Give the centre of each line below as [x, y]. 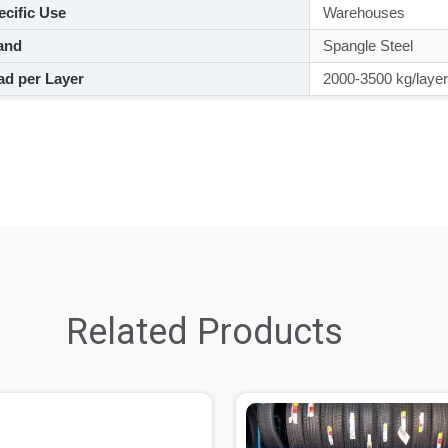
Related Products [204, 332]
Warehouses [361, 12]
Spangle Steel [365, 45]
